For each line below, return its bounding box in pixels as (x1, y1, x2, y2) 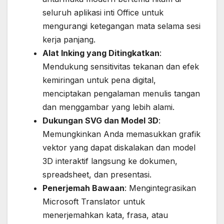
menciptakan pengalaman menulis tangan (42, 88, 200, 99)
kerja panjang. (42, 34, 95, 45)
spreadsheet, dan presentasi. (42, 169, 151, 180)
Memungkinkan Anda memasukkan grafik (42, 129, 200, 139)
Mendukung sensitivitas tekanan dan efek (42, 61, 199, 72)
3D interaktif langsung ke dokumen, (42, 156, 177, 166)
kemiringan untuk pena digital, (42, 75, 156, 85)
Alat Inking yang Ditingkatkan (42, 48, 159, 58)
